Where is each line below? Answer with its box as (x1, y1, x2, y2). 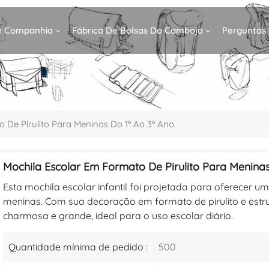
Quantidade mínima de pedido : (8, 241, 148, 253)
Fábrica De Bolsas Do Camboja (72, 24, 204, 36)
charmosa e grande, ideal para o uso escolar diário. (3, 210, 234, 222)
